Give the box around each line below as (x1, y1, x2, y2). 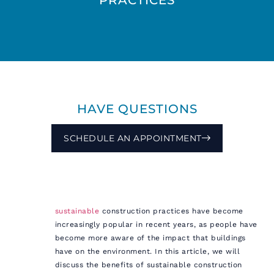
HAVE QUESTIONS (76, 101, 198, 116)
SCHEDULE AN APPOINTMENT (64, 132, 202, 144)
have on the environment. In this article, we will (54, 246, 240, 256)
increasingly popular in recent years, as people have (54, 220, 257, 229)
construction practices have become (99, 206, 243, 215)
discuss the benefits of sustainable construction (54, 260, 242, 269)
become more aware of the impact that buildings (54, 233, 246, 242)
